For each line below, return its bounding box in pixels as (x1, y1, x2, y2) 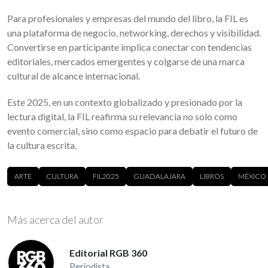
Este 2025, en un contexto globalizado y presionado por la (7, 96, 242, 108)
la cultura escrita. (7, 139, 77, 151)
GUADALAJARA (133, 171, 185, 181)
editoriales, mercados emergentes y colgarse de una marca (7, 55, 245, 67)
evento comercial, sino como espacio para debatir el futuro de (7, 124, 258, 136)
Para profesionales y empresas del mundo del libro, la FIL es (7, 12, 248, 24)
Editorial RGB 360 (69, 247, 147, 259)
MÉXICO (238, 171, 266, 181)
